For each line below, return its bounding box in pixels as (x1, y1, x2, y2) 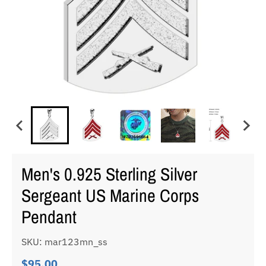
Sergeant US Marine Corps (21, 183, 199, 208)
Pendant (21, 205, 77, 229)
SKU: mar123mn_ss (21, 236, 107, 248)
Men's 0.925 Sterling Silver (21, 162, 197, 186)
